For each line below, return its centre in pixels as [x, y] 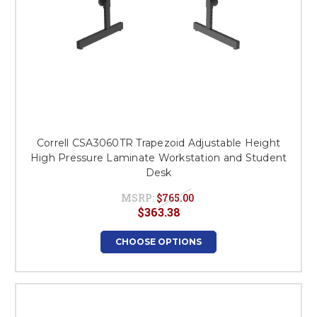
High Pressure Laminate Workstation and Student [158, 158]
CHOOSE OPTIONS [158, 242]
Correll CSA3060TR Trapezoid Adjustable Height [158, 143]
